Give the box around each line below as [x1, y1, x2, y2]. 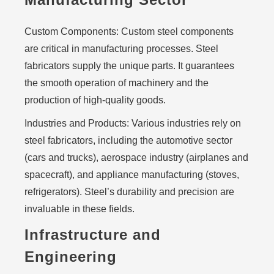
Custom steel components [119, 26, 234, 37]
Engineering [24, 248, 117, 265]
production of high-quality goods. [24, 95, 166, 105]
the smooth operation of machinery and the [24, 78, 209, 88]
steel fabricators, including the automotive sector [24, 135, 232, 146]
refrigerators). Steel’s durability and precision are [24, 187, 234, 197]
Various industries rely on [129, 118, 241, 128]
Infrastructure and [24, 226, 161, 243]
